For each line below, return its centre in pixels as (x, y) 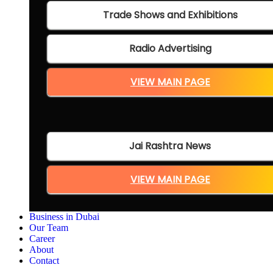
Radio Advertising (170, 49)
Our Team (49, 228)
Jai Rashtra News (170, 146)
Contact (44, 261)
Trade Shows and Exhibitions (170, 15)
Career (42, 239)
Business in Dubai (64, 217)
